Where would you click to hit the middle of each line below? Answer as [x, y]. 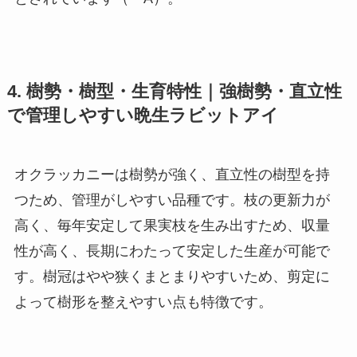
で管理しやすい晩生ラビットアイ [143, 116]
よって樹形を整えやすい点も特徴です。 [143, 302]
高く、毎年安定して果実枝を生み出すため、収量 [172, 226]
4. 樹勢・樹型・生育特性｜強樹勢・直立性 [174, 92]
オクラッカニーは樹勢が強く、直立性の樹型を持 [172, 175]
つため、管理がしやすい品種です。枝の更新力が [172, 200]
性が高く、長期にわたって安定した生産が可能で [172, 251]
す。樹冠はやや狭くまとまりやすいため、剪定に [172, 277]
